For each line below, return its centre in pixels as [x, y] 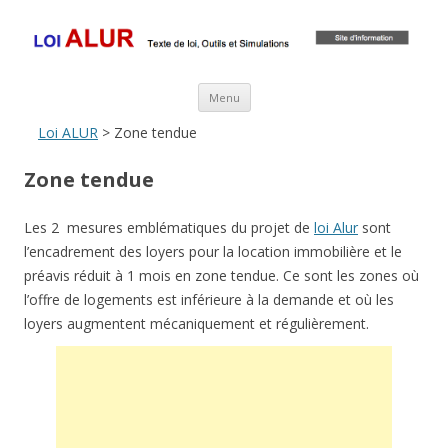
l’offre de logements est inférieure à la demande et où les [209, 300]
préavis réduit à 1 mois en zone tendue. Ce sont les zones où [221, 276]
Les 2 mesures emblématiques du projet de [169, 228]
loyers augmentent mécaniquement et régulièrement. [196, 324]
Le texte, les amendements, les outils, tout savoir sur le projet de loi [236, 22]
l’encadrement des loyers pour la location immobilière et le [213, 252]
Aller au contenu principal [331, 89]
